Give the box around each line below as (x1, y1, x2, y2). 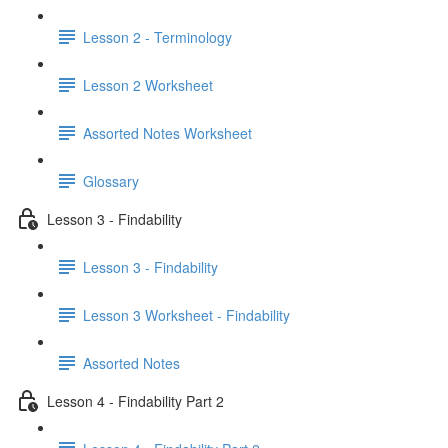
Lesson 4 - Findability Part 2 (47, 390, 224, 411)
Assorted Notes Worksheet (83, 122, 252, 143)
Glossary (83, 170, 139, 191)
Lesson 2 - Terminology (83, 26, 232, 47)
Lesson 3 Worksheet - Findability (83, 304, 290, 325)
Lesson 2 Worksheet (83, 74, 213, 95)
